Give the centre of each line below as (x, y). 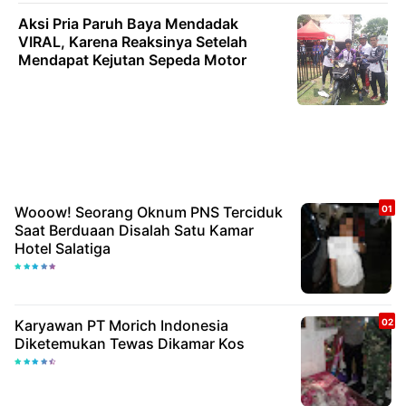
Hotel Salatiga (63, 248)
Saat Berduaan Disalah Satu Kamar (134, 230)
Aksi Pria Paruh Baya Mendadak (128, 24)
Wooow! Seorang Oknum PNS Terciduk (149, 212)
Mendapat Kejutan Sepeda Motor (132, 60)
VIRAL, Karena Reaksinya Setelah (133, 42)
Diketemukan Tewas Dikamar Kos (130, 343)
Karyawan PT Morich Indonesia (121, 325)
